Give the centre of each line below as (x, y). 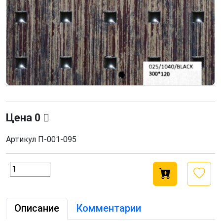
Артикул (21, 140)
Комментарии (109, 208)
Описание (37, 208)
